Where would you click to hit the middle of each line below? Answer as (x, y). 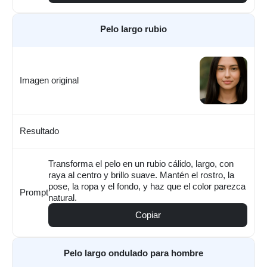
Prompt (34, 226)
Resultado (39, 148)
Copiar (148, 249)
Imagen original (49, 80)
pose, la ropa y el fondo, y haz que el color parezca (147, 219)
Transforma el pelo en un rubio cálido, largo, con (141, 197)
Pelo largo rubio (133, 29)
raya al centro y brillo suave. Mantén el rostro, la (141, 208)
